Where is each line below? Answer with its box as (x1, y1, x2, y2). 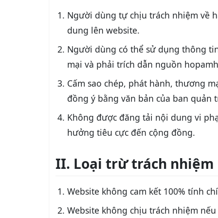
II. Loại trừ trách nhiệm (55, 154, 214, 173)
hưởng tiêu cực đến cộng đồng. (67, 127, 195, 138)
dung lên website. (67, 24, 140, 36)
